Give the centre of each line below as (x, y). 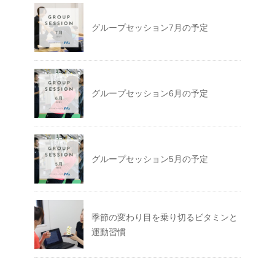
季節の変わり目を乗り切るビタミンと (165, 218)
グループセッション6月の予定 (150, 94)
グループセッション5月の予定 (150, 159)
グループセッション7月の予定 (150, 28)
